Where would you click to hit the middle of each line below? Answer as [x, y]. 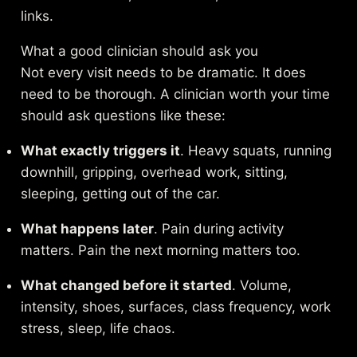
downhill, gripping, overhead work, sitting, [155, 172]
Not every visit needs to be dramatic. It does [164, 72]
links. [37, 16]
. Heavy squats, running [256, 150]
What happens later [88, 228]
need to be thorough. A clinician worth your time [176, 94]
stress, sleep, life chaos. [98, 328]
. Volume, [262, 285]
